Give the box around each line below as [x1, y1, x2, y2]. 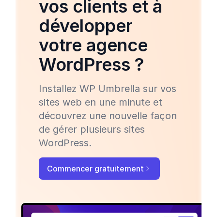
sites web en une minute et [39, 96, 162, 108]
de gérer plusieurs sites [39, 123, 145, 135]
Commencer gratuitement [47, 163, 144, 173]
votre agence [39, 34, 148, 56]
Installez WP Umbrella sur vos [39, 82, 176, 94]
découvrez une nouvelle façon [39, 109, 177, 122]
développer [39, 15, 133, 36]
